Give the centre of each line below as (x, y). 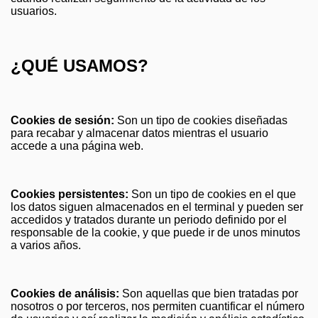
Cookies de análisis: (65, 294)
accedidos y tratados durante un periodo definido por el (149, 220)
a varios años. (46, 246)
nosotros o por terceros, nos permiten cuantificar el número (158, 307)
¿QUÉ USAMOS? (79, 66)
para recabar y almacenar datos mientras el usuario (139, 133)
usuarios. (34, 11)
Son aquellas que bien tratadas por (209, 294)
